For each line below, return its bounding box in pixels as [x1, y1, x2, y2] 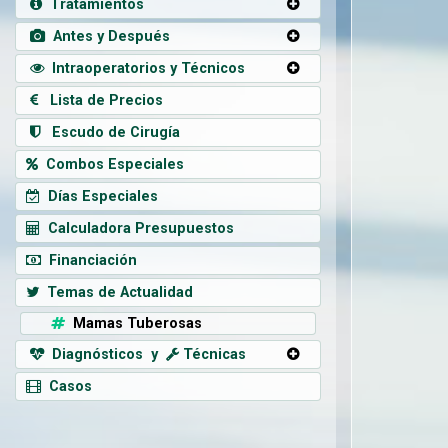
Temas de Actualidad [39, 283, 193, 301]
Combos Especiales [38, 155, 184, 173]
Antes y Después [45, 27, 170, 45]
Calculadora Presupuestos [40, 219, 234, 237]
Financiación [41, 251, 137, 269]
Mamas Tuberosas [65, 314, 202, 332]
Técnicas [179, 345, 246, 363]
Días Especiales [40, 187, 158, 205]
